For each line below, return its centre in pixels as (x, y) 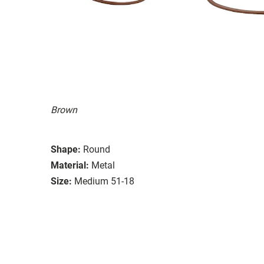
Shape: (66, 149)
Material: (70, 165)
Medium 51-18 (104, 181)
